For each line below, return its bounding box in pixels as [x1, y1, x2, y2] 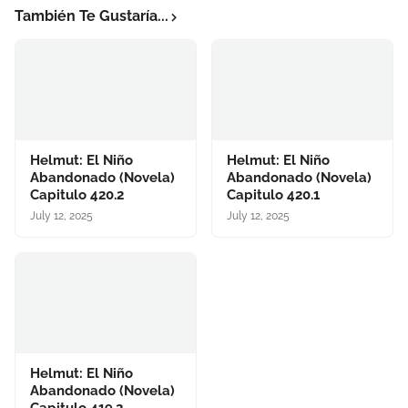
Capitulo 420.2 [30, 187, 124, 203]
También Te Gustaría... [15, 7, 168, 25]
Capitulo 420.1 [227, 187, 320, 203]
